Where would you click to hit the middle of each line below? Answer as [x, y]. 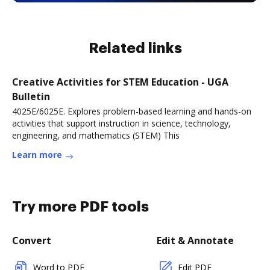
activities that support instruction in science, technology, [121, 123]
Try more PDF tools [80, 207]
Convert [32, 240]
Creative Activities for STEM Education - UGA [120, 82]
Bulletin [31, 96]
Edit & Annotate [195, 240]
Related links [135, 48]
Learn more [37, 155]
